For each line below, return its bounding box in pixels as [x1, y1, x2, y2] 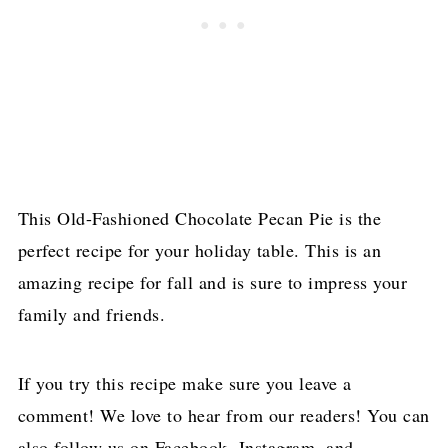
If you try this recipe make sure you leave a [17, 370, 352, 395]
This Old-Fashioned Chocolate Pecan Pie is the [17, 205, 382, 230]
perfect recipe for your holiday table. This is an [17, 237, 382, 262]
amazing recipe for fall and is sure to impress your [17, 269, 408, 294]
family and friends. [17, 301, 166, 326]
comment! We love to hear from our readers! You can [17, 402, 430, 427]
